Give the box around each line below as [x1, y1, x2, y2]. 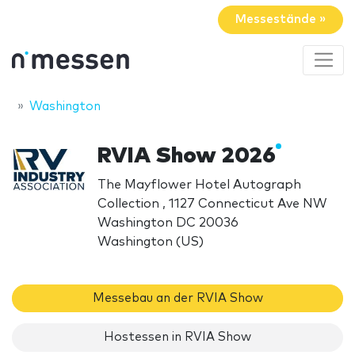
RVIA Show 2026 [97, 144, 277, 167]
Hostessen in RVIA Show [104, 331, 251, 344]
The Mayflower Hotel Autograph [97, 177, 302, 191]
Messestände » [235, 13, 326, 26]
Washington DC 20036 [97, 216, 239, 229]
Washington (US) [97, 235, 204, 248]
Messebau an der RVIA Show [92, 292, 263, 304]
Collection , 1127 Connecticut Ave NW [97, 197, 328, 210]
